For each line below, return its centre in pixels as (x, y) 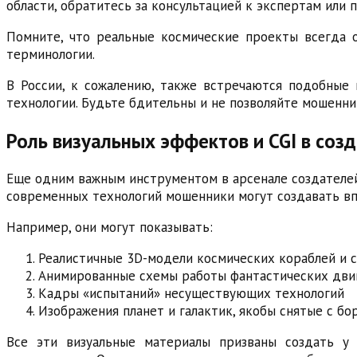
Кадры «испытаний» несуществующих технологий (191, 294)
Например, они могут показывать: (110, 228)
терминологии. (51, 54)
